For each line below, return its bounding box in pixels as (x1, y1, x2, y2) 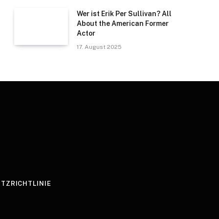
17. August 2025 (77, 44, 122, 51)
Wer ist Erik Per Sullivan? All (77, 10, 172, 18)
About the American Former (77, 20, 169, 28)
